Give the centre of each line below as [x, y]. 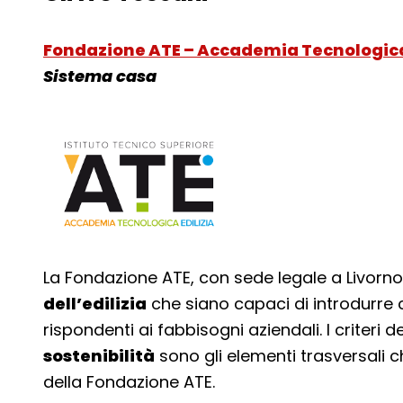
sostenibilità [99, 355]
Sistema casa [100, 76]
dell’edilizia [95, 303]
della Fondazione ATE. [129, 381]
